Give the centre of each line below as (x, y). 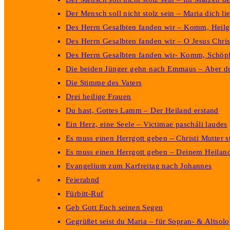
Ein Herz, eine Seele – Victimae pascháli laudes (147, 124)
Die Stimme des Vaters (104, 83)
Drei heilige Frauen (99, 97)
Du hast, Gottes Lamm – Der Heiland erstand (142, 110)
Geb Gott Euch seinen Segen (114, 207)
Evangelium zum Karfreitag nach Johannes (139, 166)
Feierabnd (83, 180)
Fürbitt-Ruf (85, 194)
